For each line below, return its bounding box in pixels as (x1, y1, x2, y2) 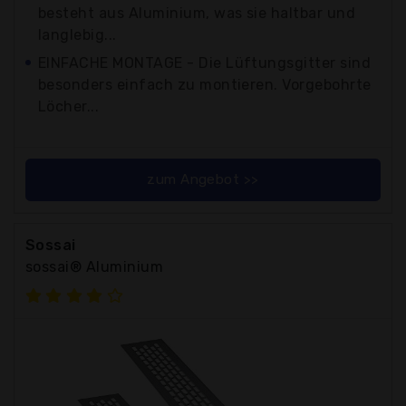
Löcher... (38, 97, 100, 115)
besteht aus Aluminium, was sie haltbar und (38, 4, 356, 22)
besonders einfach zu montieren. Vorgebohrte (38, 75, 372, 93)
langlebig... (38, 25, 117, 43)
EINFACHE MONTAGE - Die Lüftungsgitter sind (38, 53, 372, 72)
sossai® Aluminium (25, 257, 164, 275)
